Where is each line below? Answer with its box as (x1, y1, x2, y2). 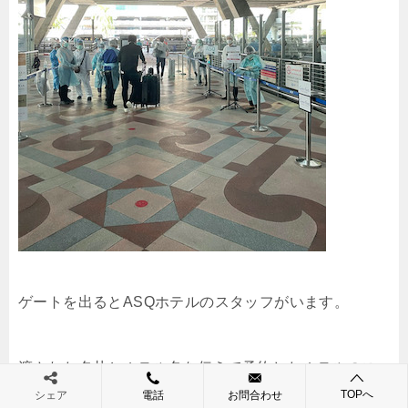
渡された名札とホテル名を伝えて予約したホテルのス (18, 360, 377, 375)
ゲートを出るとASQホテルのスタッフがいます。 (18, 294, 350, 310)
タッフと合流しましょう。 (18, 389, 198, 404)
